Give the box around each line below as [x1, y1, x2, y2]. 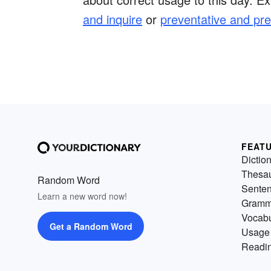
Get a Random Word [49, 220, 132, 233]
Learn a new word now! [38, 190, 127, 203]
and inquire [83, 10, 142, 28]
